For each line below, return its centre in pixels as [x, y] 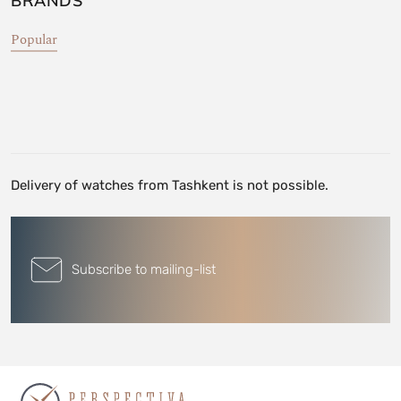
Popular [34, 39]
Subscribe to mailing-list [144, 270]
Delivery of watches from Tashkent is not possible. [170, 185]
